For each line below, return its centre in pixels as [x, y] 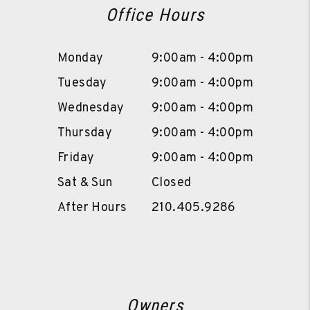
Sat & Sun [85, 183]
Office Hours [155, 15]
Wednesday [91, 109]
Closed [172, 183]
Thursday [85, 134]
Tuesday [82, 84]
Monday [81, 59]
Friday [76, 158]
